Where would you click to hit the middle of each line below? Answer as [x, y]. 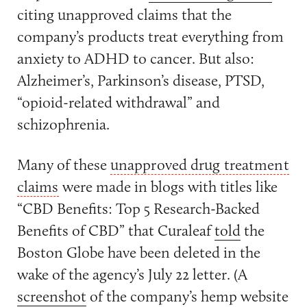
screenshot [51, 296]
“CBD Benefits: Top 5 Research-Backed [138, 208]
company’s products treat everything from [150, 36]
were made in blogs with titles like [168, 186]
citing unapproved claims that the [124, 14]
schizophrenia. [63, 124]
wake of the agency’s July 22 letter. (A [132, 274]
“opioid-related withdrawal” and [118, 102]
